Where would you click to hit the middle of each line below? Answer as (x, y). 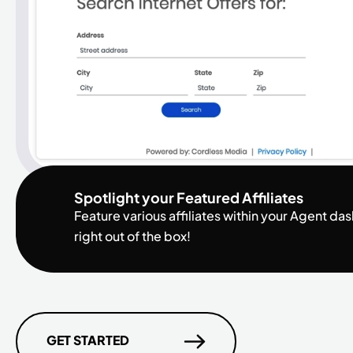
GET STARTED (88, 340)
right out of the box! (132, 236)
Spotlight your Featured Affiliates (189, 198)
